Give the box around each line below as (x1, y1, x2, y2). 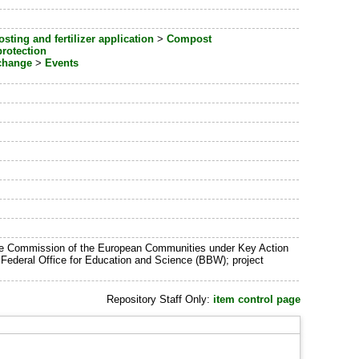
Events (45, 57, 79, 70)
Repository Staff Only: (106, 293, 213, 306)
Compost (167, 33, 212, 46)
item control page (212, 293, 301, 306)
